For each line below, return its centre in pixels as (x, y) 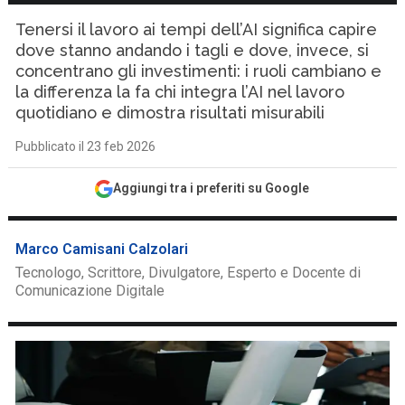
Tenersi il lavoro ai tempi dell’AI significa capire (197, 29)
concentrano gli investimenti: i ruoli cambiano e (199, 71)
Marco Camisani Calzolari (102, 249)
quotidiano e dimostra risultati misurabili (170, 113)
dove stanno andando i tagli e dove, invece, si (193, 50)
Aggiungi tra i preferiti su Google (212, 188)
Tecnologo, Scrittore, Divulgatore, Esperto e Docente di (188, 273)
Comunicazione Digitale (90, 291)
